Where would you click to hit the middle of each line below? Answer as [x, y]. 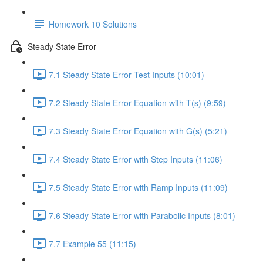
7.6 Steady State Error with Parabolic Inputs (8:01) [142, 215]
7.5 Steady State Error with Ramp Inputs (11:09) [138, 187]
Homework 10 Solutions [93, 24]
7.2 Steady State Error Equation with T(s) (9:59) [137, 102]
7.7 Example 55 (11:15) [92, 243]
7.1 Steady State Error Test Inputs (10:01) [127, 74]
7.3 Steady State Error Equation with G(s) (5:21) [138, 131]
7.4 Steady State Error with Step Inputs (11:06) [136, 159]
